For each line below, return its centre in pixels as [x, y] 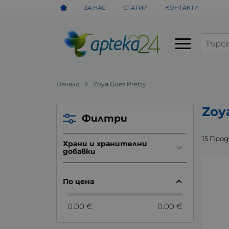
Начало [68, 84]
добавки [79, 152]
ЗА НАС [95, 7]
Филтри [105, 118]
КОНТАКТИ [182, 7]
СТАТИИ [136, 7]
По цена [78, 181]
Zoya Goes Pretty [120, 84]
